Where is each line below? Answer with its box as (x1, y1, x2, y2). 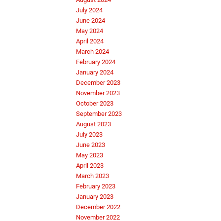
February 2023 (76, 183, 115, 190)
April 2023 (76, 162, 104, 170)
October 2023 (76, 100, 113, 108)
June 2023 (76, 141, 105, 149)
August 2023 (76, 120, 111, 128)
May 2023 (76, 151, 103, 159)
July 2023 (76, 131, 103, 139)
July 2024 (76, 6, 103, 14)
